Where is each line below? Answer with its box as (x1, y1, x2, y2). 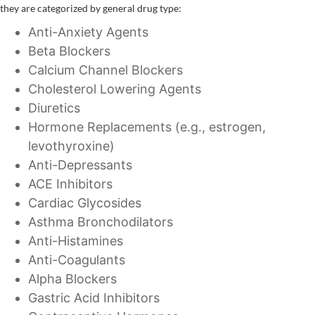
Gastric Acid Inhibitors (28, 290, 160, 306)
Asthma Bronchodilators (28, 214, 173, 230)
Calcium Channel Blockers (28, 63, 183, 78)
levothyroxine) (28, 139, 115, 154)
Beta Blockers (28, 44, 110, 59)
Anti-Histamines (28, 233, 123, 249)
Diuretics (28, 101, 80, 116)
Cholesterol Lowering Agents (28, 82, 201, 97)
